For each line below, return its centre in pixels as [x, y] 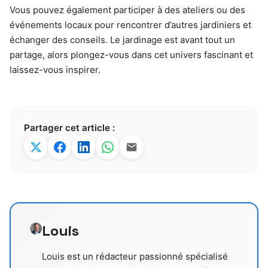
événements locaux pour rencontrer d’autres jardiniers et [130, 25]
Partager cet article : [69, 128]
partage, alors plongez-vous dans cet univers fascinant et [131, 55]
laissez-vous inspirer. [55, 70]
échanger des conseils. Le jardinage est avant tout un [122, 40]
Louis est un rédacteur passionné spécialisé [135, 256]
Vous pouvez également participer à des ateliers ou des [127, 10]
